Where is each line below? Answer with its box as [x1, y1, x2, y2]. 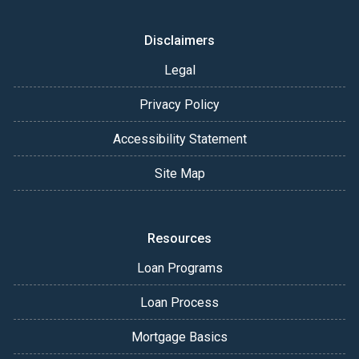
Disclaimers [144, 33, 215, 49]
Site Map [154, 166, 205, 182]
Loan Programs [136, 260, 223, 276]
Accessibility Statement [112, 131, 247, 147]
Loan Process [140, 295, 219, 311]
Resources [147, 231, 212, 247]
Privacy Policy [139, 97, 220, 113]
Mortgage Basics [131, 329, 228, 345]
